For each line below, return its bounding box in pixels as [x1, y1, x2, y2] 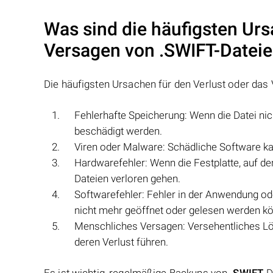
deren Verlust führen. [74, 236, 168, 248]
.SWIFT [159, 40, 214, 61]
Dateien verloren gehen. [74, 172, 180, 185]
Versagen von [44, 40, 159, 61]
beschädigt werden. [74, 125, 162, 137]
